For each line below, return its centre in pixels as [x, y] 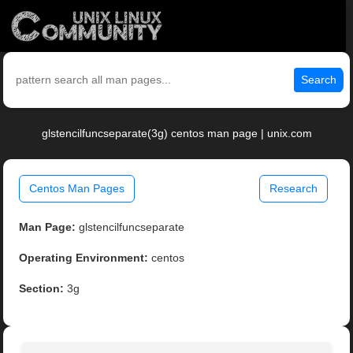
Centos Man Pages [77, 189]
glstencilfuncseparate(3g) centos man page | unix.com [176, 134]
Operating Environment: [84, 258]
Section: [42, 289]
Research [293, 189]
